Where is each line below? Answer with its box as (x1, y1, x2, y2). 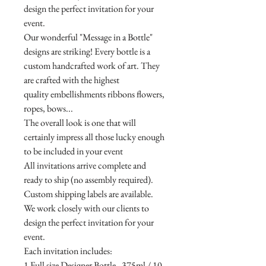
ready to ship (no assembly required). (24, 173, 153, 186)
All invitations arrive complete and (24, 159, 146, 172)
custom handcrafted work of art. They (24, 59, 160, 72)
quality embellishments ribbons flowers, (24, 88, 164, 101)
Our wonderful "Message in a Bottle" (24, 31, 153, 44)
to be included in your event (24, 145, 123, 158)
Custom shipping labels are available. (24, 188, 153, 201)
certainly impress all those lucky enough (24, 131, 164, 144)
